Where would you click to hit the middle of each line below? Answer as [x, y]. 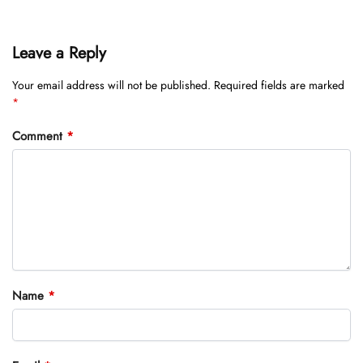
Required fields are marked [279, 85]
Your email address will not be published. [111, 85]
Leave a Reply [59, 53]
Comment [39, 136]
